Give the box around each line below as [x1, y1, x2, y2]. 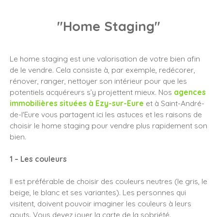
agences [174, 87, 206, 97]
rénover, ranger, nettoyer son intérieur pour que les [10, 76, 187, 86]
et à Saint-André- [144, 98, 204, 108]
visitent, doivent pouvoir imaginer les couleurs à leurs [10, 198, 191, 208]
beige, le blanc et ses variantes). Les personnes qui [10, 187, 186, 197]
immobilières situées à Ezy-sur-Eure [10, 98, 144, 108]
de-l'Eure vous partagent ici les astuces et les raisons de [10, 109, 202, 119]
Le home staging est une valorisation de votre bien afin [10, 53, 200, 63]
